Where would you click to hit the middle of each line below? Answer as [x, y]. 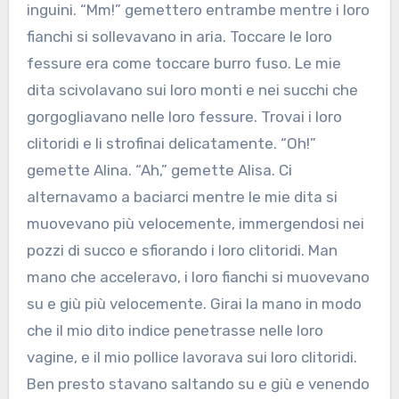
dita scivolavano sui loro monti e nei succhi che [192, 90]
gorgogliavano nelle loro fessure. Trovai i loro [184, 117]
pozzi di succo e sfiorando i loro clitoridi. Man [182, 251]
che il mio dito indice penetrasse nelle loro [175, 331]
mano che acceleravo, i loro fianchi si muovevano [198, 277]
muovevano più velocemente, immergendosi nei [195, 224]
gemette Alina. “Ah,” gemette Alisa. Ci [159, 171]
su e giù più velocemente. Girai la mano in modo [194, 304]
